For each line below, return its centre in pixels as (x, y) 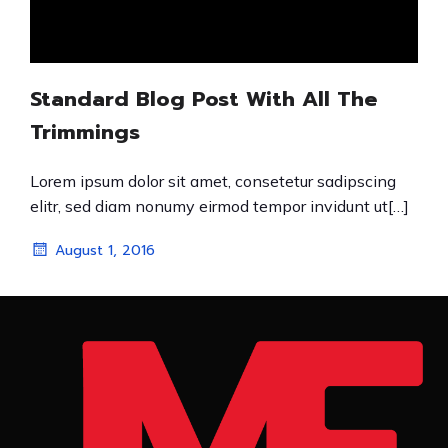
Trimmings (85, 132)
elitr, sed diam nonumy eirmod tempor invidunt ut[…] (219, 206)
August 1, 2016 (105, 250)
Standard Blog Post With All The (203, 99)
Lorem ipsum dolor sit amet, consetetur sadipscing (213, 181)
